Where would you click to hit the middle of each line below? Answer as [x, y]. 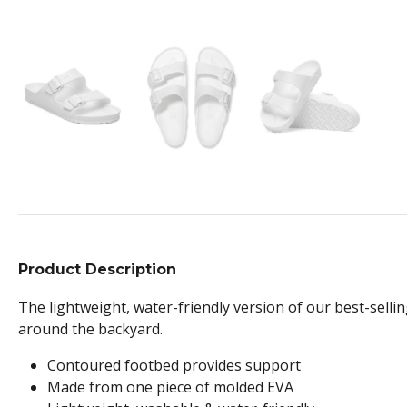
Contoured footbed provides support [174, 366]
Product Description [97, 270]
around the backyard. [90, 329]
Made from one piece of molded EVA [170, 387]
